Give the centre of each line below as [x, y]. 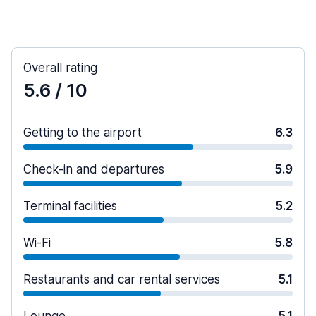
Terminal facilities [70, 206]
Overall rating [60, 68]
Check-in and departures [94, 169]
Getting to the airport [83, 133]
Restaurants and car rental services [122, 279]
